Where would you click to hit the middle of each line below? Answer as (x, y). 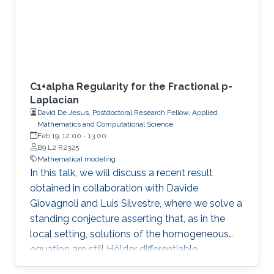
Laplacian (54, 100)
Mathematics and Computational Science (105, 124)
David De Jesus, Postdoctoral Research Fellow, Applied (128, 112)
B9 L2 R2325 (58, 147)
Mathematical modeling (76, 159)
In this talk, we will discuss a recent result (121, 172)
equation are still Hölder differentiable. (115, 249)
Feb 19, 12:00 (59, 135)
